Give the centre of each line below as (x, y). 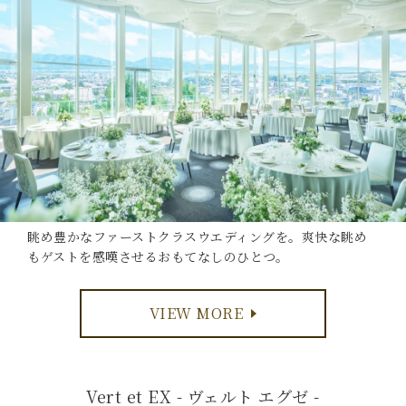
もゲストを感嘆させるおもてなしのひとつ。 (158, 256)
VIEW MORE (196, 313)
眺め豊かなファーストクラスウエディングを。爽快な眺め (197, 236)
